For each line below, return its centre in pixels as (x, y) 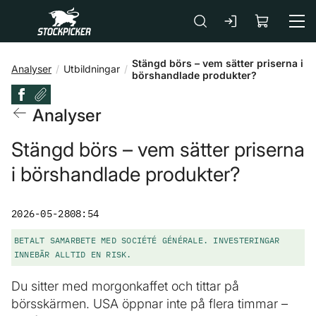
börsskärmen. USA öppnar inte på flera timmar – (150, 304)
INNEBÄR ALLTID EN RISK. (73, 254)
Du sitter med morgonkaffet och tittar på (125, 286)
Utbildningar (92, 69)
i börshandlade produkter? (126, 174)
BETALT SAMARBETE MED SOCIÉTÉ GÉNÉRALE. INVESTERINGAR (147, 240)
